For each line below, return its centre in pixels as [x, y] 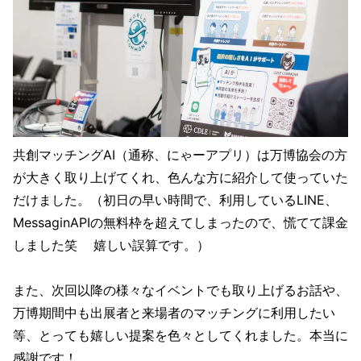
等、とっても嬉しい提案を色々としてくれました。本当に [180, 335]
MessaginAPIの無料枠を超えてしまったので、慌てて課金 [180, 222]
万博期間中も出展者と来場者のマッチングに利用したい [174, 312]
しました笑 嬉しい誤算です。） [111, 245]
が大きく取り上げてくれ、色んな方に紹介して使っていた [180, 177]
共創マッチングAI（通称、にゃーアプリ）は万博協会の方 [180, 154]
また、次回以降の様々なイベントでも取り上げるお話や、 [180, 290]
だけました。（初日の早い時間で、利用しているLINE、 [175, 199]
